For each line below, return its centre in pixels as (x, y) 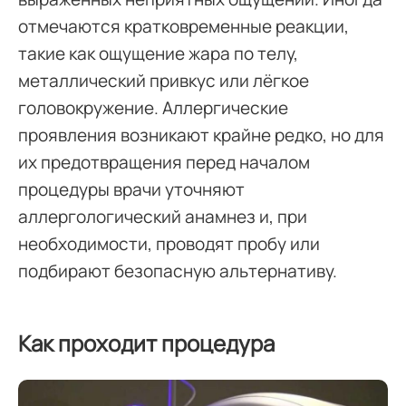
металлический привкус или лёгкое (164, 81)
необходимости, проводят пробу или (169, 244)
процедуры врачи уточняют (131, 189)
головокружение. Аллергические (153, 108)
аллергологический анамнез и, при (163, 217)
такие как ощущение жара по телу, (158, 53)
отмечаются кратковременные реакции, (184, 26)
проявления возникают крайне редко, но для (201, 135)
